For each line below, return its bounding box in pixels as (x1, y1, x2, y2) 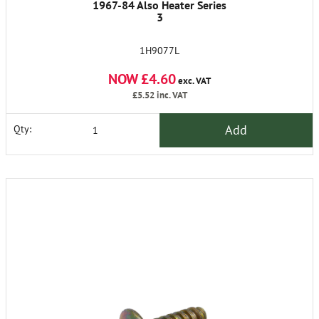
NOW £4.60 (108, 69, 176, 88)
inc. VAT (154, 88, 187, 101)
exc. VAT (176, 74, 211, 87)
